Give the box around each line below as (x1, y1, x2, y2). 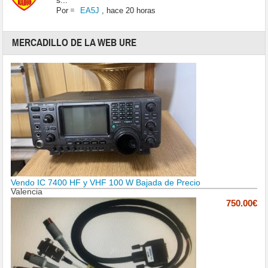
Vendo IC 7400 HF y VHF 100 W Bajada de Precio (11, 178, 201, 188)
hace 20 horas (106, 6, 156, 16)
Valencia (11, 187, 43, 197)
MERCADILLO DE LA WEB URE (12, 36, 137, 50)
